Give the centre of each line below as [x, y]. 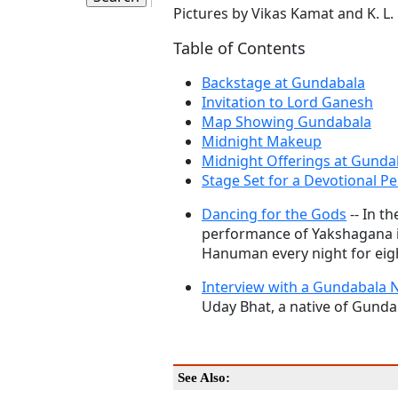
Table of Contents [239, 48]
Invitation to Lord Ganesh [287, 102]
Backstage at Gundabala [283, 83]
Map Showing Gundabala [287, 122]
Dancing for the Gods [274, 214]
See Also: [204, 378]
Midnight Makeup [262, 141]
